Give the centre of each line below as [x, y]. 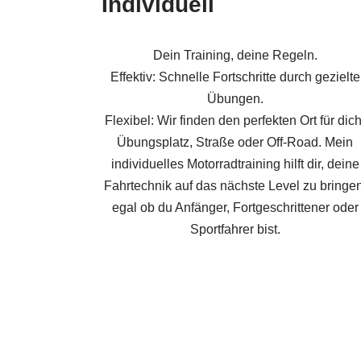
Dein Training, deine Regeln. [235, 55]
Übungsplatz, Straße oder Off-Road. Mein [235, 142]
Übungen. [235, 98]
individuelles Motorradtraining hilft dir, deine [235, 164]
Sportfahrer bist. [235, 229]
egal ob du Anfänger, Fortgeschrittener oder [235, 207]
